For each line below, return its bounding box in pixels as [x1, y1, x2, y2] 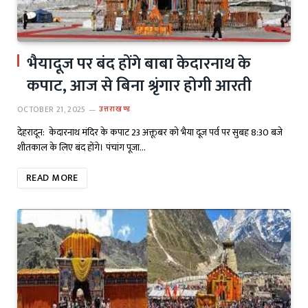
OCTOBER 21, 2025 [17, 102, 86, 116]
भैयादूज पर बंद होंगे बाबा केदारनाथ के [27, 49, 251, 78]
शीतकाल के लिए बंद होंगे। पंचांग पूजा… [17, 139, 146, 155]
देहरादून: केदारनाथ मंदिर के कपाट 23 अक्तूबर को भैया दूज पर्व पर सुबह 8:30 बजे [17, 124, 283, 140]
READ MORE [26, 169, 78, 186]
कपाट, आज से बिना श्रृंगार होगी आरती [27, 71, 252, 100]
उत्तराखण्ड [99, 102, 131, 115]
